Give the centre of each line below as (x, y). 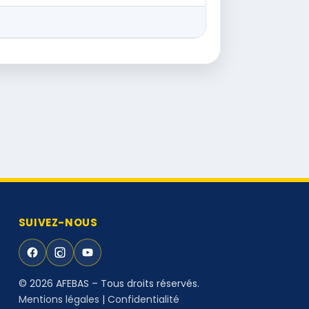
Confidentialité (143, 299)
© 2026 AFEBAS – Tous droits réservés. (109, 283)
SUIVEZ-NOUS (58, 222)
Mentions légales (59, 299)
